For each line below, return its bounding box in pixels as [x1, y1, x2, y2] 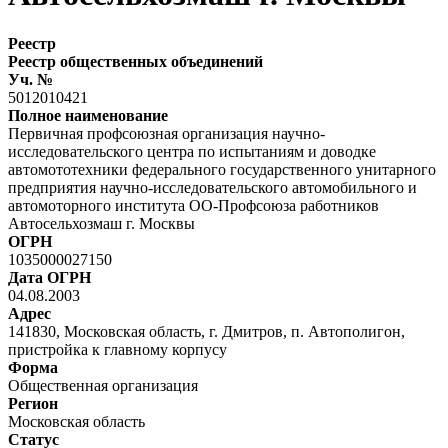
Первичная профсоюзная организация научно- [8, 124, 325, 142]
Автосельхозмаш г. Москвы [8, 214, 195, 232]
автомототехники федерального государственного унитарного [8, 160, 436, 178]
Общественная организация [8, 376, 198, 394]
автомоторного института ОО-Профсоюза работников [8, 196, 379, 214]
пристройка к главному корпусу [8, 340, 227, 358]
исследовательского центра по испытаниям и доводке [8, 142, 376, 160]
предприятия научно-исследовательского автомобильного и [8, 178, 417, 196]
